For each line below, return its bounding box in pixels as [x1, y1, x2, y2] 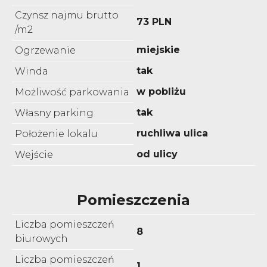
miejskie [136, 44, 180, 55]
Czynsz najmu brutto [15, 9, 119, 21]
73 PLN [136, 15, 172, 27]
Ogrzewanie [15, 44, 76, 56]
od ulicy [136, 148, 178, 160]
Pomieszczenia [77, 191, 190, 209]
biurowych [15, 232, 68, 244]
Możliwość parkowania [15, 86, 129, 98]
